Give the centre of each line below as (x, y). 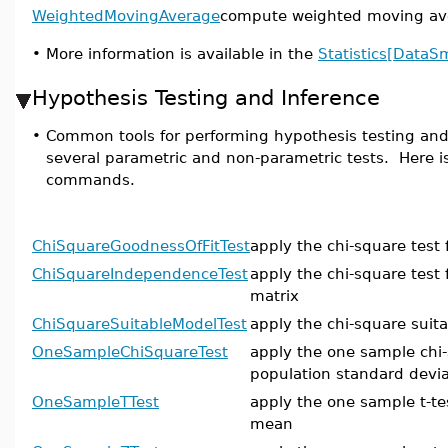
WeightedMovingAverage (126, 15)
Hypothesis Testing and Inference (206, 97)
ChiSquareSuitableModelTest (139, 323)
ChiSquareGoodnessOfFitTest (141, 245)
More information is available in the (182, 53)
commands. (90, 179)
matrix (274, 295)
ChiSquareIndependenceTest (140, 273)
